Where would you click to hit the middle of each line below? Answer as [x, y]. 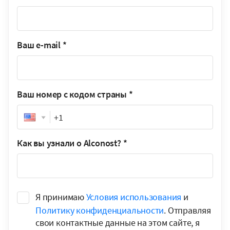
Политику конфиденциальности [100, 210]
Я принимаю [61, 197]
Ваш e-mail [39, 45]
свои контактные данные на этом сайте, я [118, 222]
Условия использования [134, 197]
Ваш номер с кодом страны [72, 94]
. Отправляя [187, 210]
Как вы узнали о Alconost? [69, 143]
